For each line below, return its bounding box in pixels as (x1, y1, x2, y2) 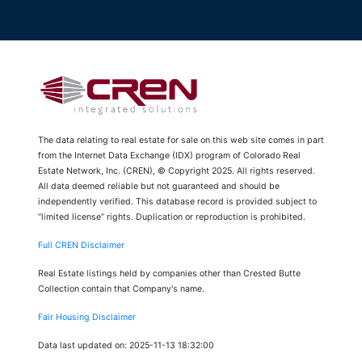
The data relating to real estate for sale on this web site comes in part (38, 134, 324, 145)
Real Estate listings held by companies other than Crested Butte (38, 267, 301, 279)
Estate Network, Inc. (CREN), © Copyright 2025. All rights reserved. (38, 165, 315, 176)
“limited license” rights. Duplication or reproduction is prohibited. (38, 211, 305, 222)
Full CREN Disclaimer (38, 239, 124, 250)
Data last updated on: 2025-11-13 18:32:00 (38, 339, 214, 351)
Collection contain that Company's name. (38, 283, 204, 294)
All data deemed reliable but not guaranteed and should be (38, 180, 280, 192)
